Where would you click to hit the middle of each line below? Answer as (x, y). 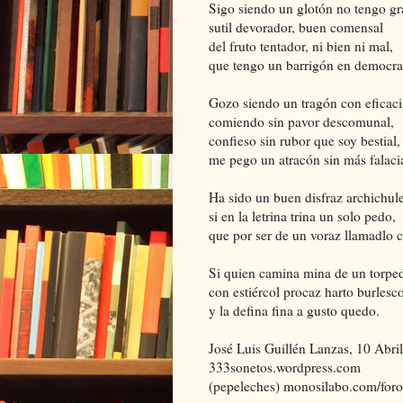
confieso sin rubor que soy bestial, (304, 140)
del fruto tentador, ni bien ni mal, (301, 46)
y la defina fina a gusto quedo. (294, 310)
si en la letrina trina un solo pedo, (302, 216)
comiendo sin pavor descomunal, (301, 121)
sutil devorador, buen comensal (296, 27)
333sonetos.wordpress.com (285, 367)
